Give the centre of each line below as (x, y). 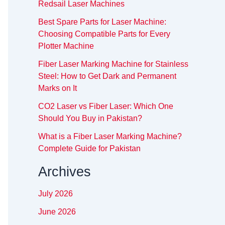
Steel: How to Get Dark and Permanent (107, 76)
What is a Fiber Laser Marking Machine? (110, 137)
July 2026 (55, 194)
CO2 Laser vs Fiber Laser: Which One (106, 106)
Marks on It (58, 88)
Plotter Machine (66, 46)
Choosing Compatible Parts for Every (104, 34)
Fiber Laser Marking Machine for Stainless (113, 64)
